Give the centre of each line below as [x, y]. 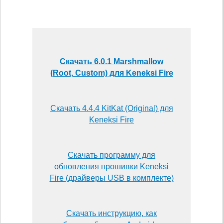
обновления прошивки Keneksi [111, 166]
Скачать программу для [111, 155]
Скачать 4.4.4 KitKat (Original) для [111, 108]
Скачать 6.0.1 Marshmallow [111, 61]
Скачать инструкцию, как [111, 213]
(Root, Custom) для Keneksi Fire [111, 73]
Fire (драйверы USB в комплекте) [111, 178]
